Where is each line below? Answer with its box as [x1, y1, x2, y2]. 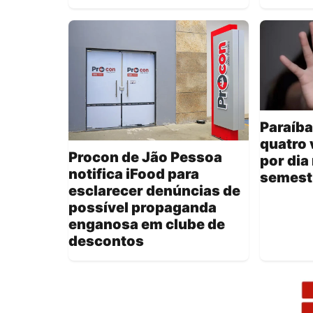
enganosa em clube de [68, 216, 225, 233]
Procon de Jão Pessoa [68, 149, 222, 166]
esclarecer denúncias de [68, 182, 240, 200]
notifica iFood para [68, 166, 199, 183]
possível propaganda [68, 199, 217, 217]
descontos [68, 233, 144, 250]
